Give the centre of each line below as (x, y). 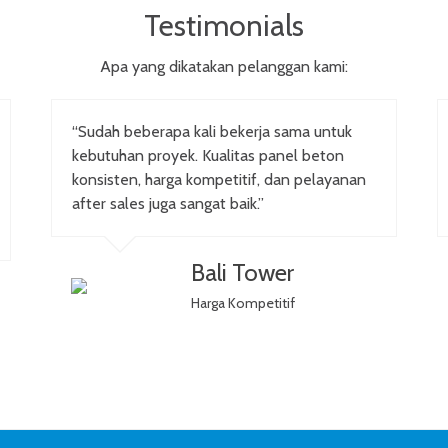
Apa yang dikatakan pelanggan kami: (224, 66)
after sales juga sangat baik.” (167, 203)
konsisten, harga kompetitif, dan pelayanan (218, 179)
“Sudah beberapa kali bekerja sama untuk (211, 131)
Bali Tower (242, 272)
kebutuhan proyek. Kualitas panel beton (207, 155)
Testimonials (224, 25)
